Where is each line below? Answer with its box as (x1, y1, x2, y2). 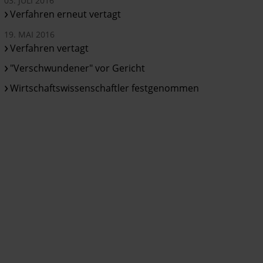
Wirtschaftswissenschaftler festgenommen (10, 81, 200, 95)
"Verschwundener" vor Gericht (10, 61, 146, 75)
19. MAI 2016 (4, 28, 55, 40)
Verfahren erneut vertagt (10, 7, 122, 21)
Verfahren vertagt (10, 41, 89, 55)
